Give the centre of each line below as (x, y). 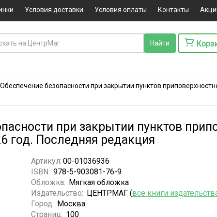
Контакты (173, 10)
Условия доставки (54, 10)
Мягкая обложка (99, 182)
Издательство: (58, 193)
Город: (43, 203)
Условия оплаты (120, 10)
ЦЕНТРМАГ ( (109, 193)
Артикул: (46, 161)
